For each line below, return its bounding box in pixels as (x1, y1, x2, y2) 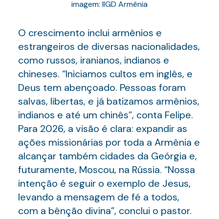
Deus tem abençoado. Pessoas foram (18, 81, 186, 94)
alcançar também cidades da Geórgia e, (18, 150, 197, 162)
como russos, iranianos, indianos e (18, 54, 169, 66)
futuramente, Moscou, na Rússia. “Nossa (18, 163, 195, 176)
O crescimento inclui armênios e (18, 26, 162, 39)
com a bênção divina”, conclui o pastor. (18, 204, 192, 217)
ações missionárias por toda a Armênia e (18, 136, 200, 149)
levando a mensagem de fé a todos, (18, 191, 179, 203)
